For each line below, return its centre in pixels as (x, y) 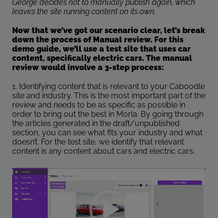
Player (23, 182)
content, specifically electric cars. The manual (102, 58)
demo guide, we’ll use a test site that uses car (101, 49)
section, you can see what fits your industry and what (107, 133)
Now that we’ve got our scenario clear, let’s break (109, 31)
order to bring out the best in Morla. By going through (108, 114)
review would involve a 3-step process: (88, 68)
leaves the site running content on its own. (84, 12)
